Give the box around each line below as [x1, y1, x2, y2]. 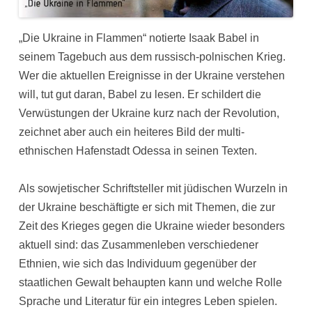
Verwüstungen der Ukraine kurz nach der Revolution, [19, 107, 280, 119]
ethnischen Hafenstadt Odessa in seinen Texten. [19, 144, 258, 157]
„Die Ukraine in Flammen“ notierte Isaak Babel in [19, 31, 260, 44]
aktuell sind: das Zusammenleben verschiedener [19, 239, 259, 251]
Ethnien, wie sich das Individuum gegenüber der [19, 258, 257, 270]
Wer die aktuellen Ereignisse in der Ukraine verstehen [19, 69, 286, 81]
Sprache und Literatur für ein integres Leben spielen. [19, 295, 278, 307]
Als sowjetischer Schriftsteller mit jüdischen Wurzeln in [19, 182, 288, 194]
